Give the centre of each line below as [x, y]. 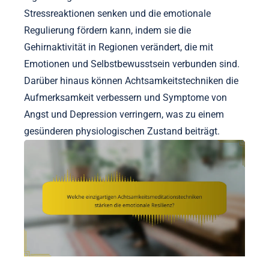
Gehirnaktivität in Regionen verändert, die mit [119, 47]
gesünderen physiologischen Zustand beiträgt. [122, 131]
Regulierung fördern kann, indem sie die [107, 31]
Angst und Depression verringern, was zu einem [124, 115]
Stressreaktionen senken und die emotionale [117, 14]
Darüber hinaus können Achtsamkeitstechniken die [131, 81]
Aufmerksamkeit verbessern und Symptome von [125, 98]
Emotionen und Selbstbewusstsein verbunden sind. [132, 64]
